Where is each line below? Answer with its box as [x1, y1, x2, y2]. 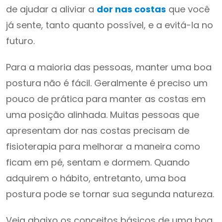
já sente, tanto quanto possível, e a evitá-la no [6, 19, 213, 31]
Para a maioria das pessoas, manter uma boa [6, 61, 212, 73]
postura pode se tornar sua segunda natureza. [6, 188, 214, 200]
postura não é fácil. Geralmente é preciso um [6, 77, 208, 89]
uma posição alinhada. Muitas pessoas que [6, 109, 199, 121]
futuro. [6, 35, 35, 47]
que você [166, 3, 210, 15]
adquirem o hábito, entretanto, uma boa [6, 172, 186, 184]
